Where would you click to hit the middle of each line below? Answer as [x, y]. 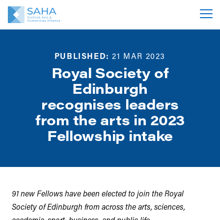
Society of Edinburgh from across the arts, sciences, [98, 206]
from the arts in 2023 [110, 119]
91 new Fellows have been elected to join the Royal [98, 193]
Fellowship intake [110, 135]
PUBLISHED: [82, 56]
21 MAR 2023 [137, 56]
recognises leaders [110, 104]
